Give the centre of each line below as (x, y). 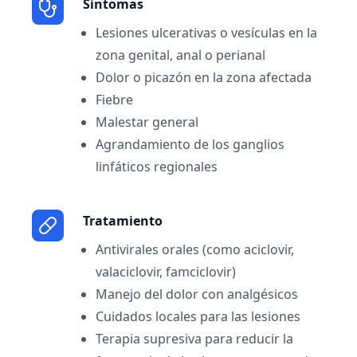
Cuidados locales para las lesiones (198, 316)
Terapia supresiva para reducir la (194, 339)
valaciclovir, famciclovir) (166, 272)
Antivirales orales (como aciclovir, (195, 249)
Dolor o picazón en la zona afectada (204, 77)
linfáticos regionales (157, 167)
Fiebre (114, 100)
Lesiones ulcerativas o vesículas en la (206, 33)
